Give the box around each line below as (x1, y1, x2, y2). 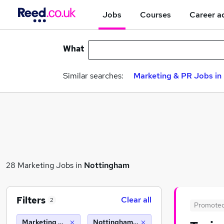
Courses (140, 9, 171, 20)
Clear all (121, 194, 151, 205)
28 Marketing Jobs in (6, 159, 84, 170)
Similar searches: (63, 70, 123, 81)
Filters (16, 194, 45, 206)
